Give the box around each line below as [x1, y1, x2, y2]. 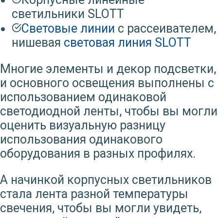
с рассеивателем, [115, 21, 216, 36]
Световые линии [21, 21, 115, 36]
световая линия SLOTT [64, 35, 191, 50]
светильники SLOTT [12, 6, 124, 21]
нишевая [12, 35, 64, 50]
